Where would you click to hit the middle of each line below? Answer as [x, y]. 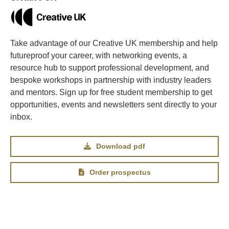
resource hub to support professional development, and [110, 68]
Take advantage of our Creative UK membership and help [114, 43]
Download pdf [121, 146]
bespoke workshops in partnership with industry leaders [111, 80]
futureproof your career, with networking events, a [99, 56]
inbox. [21, 117]
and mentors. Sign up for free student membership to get [111, 93]
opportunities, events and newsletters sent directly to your [113, 105]
